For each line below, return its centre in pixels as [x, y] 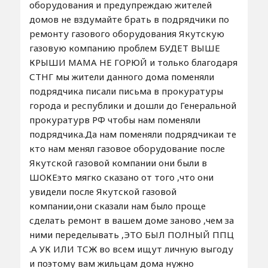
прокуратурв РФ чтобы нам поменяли [115, 120]
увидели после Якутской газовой [103, 192]
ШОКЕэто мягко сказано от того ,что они [121, 177]
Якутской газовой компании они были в [118, 163]
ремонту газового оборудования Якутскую [127, 34]
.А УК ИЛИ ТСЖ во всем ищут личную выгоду [131, 249]
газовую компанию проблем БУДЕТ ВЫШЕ [124, 48]
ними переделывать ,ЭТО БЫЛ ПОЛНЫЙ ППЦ [131, 235]
